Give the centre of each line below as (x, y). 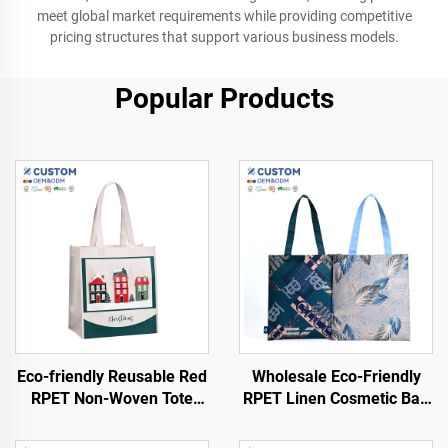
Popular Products (224, 98)
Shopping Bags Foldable (112, 420)
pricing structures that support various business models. (224, 37)
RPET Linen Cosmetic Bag (336, 398)
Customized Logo (336, 420)
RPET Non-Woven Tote (112, 398)
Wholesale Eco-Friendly (336, 376)
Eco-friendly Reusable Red (112, 376)
